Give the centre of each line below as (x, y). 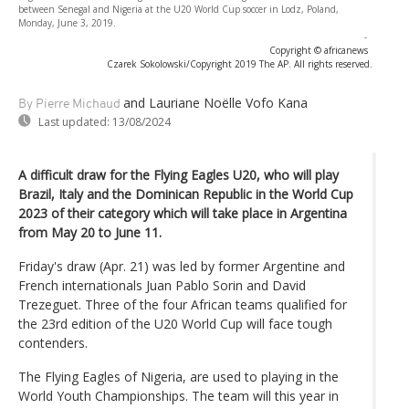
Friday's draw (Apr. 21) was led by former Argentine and (182, 266)
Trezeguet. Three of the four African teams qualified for (183, 304)
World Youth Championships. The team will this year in (178, 395)
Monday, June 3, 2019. (67, 22)
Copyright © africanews (319, 50)
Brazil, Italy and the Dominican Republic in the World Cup (186, 194)
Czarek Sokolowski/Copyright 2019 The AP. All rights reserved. (240, 63)
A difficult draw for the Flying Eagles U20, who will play (178, 174)
